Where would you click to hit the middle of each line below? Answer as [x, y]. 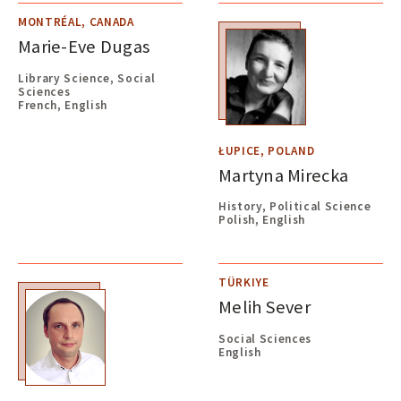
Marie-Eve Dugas [84, 47]
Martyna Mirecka [284, 175]
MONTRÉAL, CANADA [76, 22]
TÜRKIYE [244, 283]
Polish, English [262, 220]
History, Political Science [295, 207]
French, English [63, 105]
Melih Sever [264, 307]
